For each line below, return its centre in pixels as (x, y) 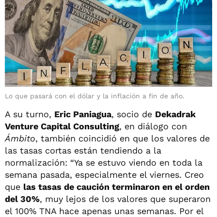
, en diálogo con (153, 126)
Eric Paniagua (83, 114)
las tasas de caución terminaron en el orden (116, 186)
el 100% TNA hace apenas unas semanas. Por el (104, 211)
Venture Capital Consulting (62, 126)
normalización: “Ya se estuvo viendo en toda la (104, 162)
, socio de (133, 114)
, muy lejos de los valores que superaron (125, 199)
